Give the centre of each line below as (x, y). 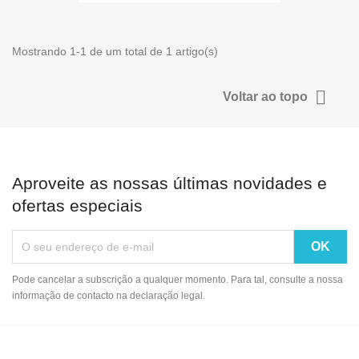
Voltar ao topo (267, 97)
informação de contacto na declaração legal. (109, 296)
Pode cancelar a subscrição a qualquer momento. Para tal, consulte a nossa (177, 280)
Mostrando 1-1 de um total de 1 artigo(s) (115, 52)
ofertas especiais (77, 206)
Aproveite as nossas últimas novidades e (169, 184)
